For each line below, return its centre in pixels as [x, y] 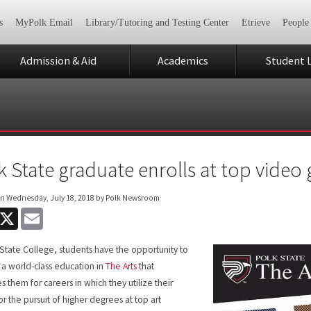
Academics [183, 60]
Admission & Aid [58, 60]
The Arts [121, 266]
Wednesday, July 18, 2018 [51, 197]
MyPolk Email [44, 23]
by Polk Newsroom [127, 197]
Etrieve [255, 23]
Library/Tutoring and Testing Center [157, 23]
